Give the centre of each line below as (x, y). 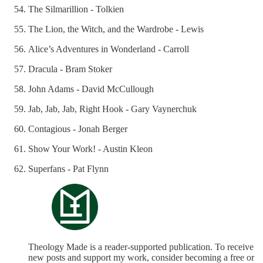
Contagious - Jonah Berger (78, 129)
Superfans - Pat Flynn (68, 169)
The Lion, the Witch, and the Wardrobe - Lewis (116, 29)
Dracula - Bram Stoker (70, 69)
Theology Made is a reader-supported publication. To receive (141, 247)
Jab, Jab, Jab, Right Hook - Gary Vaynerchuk (112, 109)
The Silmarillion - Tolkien (76, 9)
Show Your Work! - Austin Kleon (90, 149)
